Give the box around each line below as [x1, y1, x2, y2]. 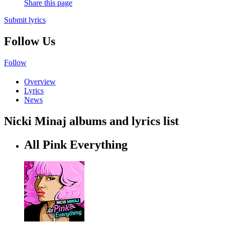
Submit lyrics [4, 15, 46, 24]
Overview [24, 77, 56, 86]
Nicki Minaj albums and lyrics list [4, 114, 179, 128]
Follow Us [4, 34, 55, 48]
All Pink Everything [24, 138, 128, 151]
